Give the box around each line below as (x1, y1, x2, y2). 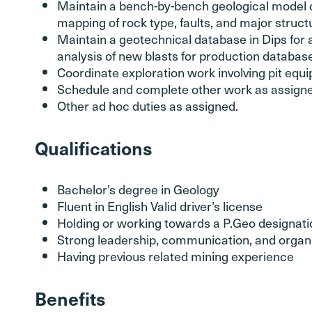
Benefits (35, 286, 106, 311)
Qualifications (35, 135, 153, 160)
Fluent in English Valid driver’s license (57, 196, 263, 215)
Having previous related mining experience (57, 247, 294, 265)
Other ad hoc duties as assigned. (57, 96, 238, 115)
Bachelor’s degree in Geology (57, 180, 219, 198)
